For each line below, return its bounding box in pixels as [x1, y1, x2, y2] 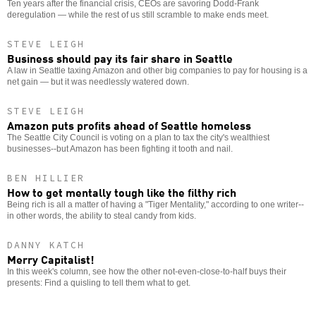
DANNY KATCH [7, 238, 85, 251]
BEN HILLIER [7, 171, 85, 184]
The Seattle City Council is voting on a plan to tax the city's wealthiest [7, 132, 269, 142]
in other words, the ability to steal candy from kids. [7, 210, 196, 221]
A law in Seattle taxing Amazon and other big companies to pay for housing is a [7, 65, 308, 75]
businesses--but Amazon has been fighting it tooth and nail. [7, 143, 233, 154]
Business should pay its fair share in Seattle [7, 49, 233, 66]
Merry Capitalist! [7, 250, 95, 267]
